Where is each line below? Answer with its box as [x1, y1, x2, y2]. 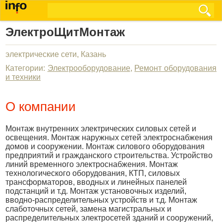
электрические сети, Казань [5, 50, 106, 58]
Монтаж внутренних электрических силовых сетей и [5, 124, 196, 133]
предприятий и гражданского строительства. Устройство [5, 151, 213, 160]
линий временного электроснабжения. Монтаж [5, 160, 178, 168]
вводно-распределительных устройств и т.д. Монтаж [5, 196, 197, 204]
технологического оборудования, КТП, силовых [5, 169, 180, 177]
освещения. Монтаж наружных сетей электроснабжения [5, 133, 213, 142]
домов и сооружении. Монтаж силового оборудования [5, 142, 205, 151]
